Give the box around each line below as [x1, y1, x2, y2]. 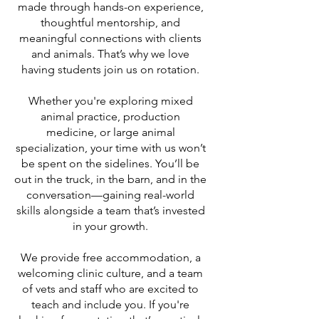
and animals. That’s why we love [31, 47, 189, 61]
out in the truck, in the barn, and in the [14, 172, 206, 186]
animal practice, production [41, 110, 180, 123]
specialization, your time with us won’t [15, 141, 206, 155]
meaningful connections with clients [19, 31, 202, 45]
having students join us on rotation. [21, 63, 199, 76]
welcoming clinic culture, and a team [18, 266, 203, 280]
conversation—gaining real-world [26, 188, 194, 202]
